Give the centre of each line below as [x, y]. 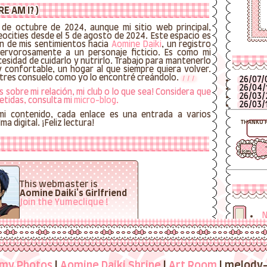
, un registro [186, 45]
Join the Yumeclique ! [64, 202]
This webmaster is [59, 184]
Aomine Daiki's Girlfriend [74, 193]
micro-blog [95, 101]
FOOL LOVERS [94, 247]
